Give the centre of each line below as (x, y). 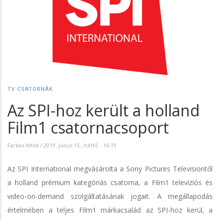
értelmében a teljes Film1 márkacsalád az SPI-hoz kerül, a (110, 210)
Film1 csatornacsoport (88, 127)
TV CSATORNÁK (30, 89)
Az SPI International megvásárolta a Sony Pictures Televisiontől (110, 168)
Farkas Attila (23, 145)
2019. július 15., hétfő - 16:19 (80, 145)
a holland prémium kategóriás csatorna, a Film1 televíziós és (110, 182)
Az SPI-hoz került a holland (104, 110)
